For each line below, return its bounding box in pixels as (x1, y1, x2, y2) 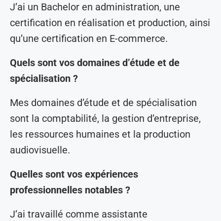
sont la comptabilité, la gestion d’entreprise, (10, 112, 201, 125)
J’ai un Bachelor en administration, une (10, 1, 180, 13)
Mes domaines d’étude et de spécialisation (10, 97, 197, 109)
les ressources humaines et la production (10, 128, 190, 141)
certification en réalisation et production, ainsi (10, 17, 210, 29)
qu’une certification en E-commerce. (10, 33, 168, 45)
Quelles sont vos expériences (10, 168, 138, 181)
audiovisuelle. (10, 144, 70, 156)
